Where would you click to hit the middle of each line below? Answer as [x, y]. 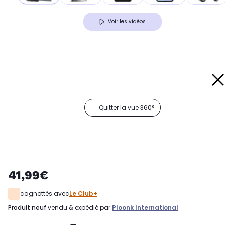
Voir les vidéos [127, 22]
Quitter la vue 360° [127, 108]
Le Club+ [83, 194]
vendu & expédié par [79, 208]
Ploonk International [145, 208]
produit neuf [29, 208]
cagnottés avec [45, 194]
